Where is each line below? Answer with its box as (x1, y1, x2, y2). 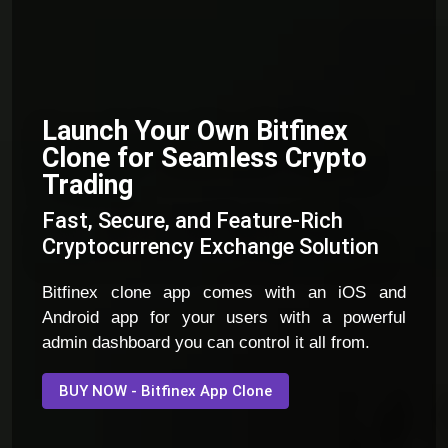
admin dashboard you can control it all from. (42, 333, 370, 353)
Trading (42, 169, 133, 202)
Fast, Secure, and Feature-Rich (42, 208, 343, 234)
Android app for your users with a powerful (42, 308, 406, 328)
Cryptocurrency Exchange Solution (42, 234, 379, 260)
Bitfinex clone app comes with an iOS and (42, 283, 406, 303)
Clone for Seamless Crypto (42, 142, 367, 175)
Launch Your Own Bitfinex (42, 115, 348, 148)
